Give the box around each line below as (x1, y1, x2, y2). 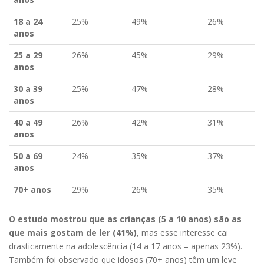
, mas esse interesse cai (137, 226, 228, 238)
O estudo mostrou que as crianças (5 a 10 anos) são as (9, 213, 242, 225)
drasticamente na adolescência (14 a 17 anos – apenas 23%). (9, 240, 242, 252)
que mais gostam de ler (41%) (9, 226, 137, 238)
